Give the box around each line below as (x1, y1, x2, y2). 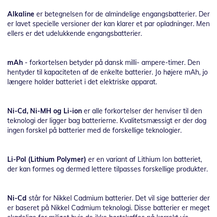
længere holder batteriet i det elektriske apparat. (7, 77, 157, 86)
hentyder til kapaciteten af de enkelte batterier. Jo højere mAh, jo (7, 68, 208, 77)
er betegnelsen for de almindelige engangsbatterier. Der (34, 10, 210, 18)
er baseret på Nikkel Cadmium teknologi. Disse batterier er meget (7, 203, 210, 212)
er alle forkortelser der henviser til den (82, 107, 202, 115)
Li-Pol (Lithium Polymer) (7, 155, 86, 164)
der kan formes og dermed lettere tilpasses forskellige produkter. (7, 165, 208, 173)
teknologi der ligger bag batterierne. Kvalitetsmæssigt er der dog (7, 116, 206, 125)
